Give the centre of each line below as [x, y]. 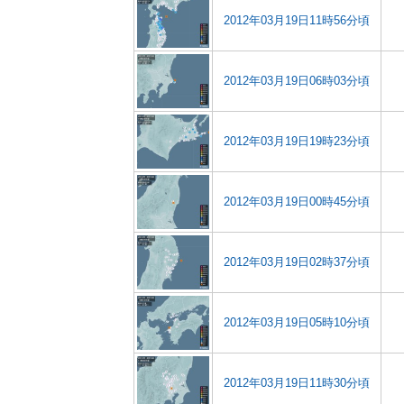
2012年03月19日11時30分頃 [297, 383]
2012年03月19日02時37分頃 [297, 262]
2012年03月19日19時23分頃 [297, 141]
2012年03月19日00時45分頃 [297, 202]
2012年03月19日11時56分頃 [297, 20]
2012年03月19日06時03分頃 [297, 81]
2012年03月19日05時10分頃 [297, 322]
